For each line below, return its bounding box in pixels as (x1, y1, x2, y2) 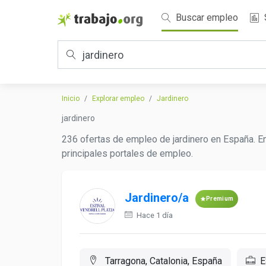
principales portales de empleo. (62, 148, 193, 159)
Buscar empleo (173, 12, 238, 23)
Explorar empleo (92, 94, 144, 103)
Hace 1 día (135, 211, 173, 220)
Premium (206, 195, 234, 202)
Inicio (62, 94, 80, 103)
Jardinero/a (125, 191, 189, 205)
